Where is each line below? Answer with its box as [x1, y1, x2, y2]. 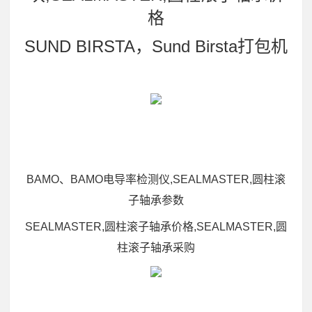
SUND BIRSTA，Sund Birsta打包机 [24, 37, 288, 56]
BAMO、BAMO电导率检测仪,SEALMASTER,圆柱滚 [26, 173, 286, 185]
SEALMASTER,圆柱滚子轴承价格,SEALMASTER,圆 [25, 220, 287, 233]
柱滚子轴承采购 [117, 241, 195, 253]
